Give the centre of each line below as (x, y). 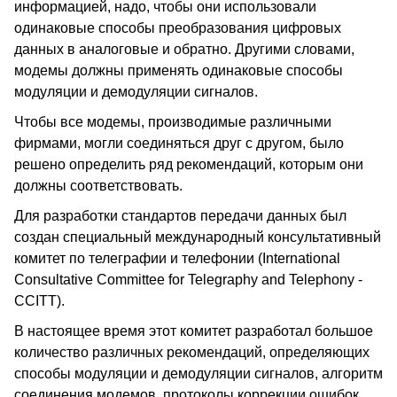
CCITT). (39, 301)
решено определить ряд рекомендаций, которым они (189, 164)
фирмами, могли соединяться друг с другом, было (179, 143)
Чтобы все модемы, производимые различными (173, 122)
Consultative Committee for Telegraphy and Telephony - (188, 280)
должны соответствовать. (98, 186)
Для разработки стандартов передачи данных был (180, 216)
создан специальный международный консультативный (198, 237)
